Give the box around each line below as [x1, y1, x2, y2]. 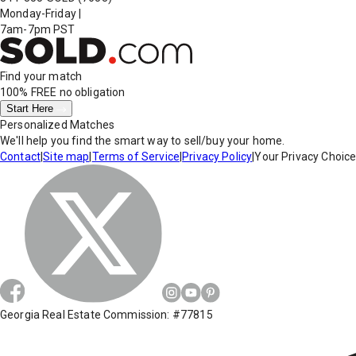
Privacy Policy [182, 150, 253, 164]
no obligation [56, 86, 126, 99]
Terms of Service [91, 150, 180, 164]
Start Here [6, 103, 56, 115]
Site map [43, 150, 90, 164]
